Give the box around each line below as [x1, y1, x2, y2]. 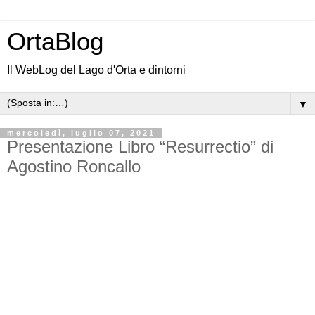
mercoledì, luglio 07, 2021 [7, 129, 155, 137]
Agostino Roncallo [7, 157, 141, 176]
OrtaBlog [7, 28, 103, 55]
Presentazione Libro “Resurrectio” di [7, 137, 274, 156]
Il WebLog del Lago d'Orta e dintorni [7, 64, 186, 76]
